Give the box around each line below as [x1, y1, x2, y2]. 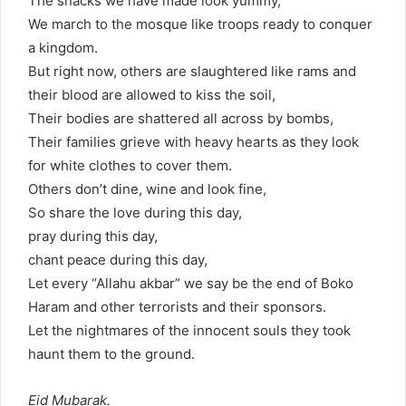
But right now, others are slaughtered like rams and [28, 63, 356, 80]
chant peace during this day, [28, 251, 208, 268]
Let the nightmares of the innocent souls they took [28, 322, 351, 339]
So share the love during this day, [28, 204, 242, 221]
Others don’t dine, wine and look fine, [28, 180, 266, 198]
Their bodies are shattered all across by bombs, [28, 110, 333, 127]
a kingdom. [28, 39, 98, 56]
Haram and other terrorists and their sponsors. [28, 298, 326, 315]
